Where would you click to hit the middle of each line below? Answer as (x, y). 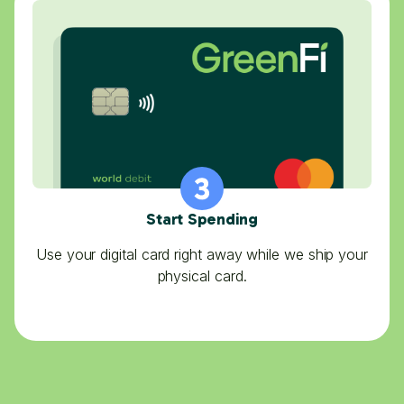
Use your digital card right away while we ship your (202, 254)
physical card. (202, 275)
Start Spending (202, 219)
